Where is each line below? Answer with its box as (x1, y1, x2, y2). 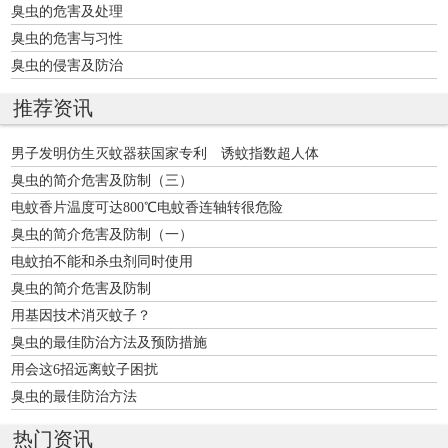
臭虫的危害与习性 (11, 29, 123, 46)
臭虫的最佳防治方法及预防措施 (11, 333, 207, 350)
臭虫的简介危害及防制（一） (11, 225, 193, 242)
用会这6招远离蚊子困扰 (11, 360, 158, 377)
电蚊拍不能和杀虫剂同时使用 (11, 252, 193, 269)
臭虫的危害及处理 (11, 2, 123, 19)
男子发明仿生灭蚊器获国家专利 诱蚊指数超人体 (11, 144, 319, 161)
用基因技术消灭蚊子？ (11, 306, 151, 323)
